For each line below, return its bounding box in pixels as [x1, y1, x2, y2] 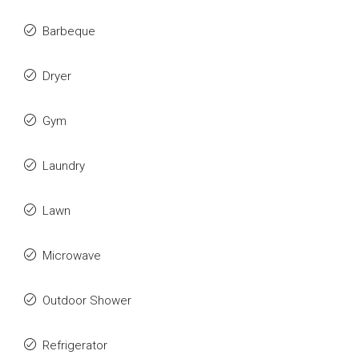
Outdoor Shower [42, 293, 131, 308]
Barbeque [42, 24, 95, 38]
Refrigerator [42, 338, 107, 353]
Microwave [42, 248, 101, 263]
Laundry [42, 159, 85, 173]
